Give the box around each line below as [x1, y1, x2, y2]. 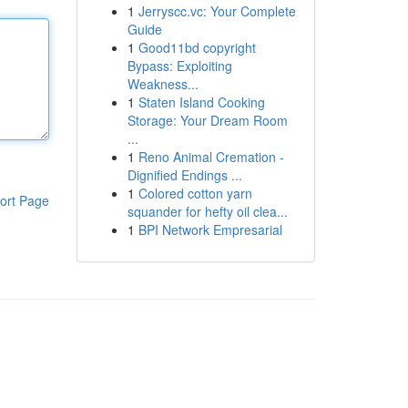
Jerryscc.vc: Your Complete [138, 2, 296, 20]
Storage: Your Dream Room [127, 111, 288, 129]
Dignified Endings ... [127, 166, 242, 184]
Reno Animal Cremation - [138, 148, 284, 166]
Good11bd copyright [138, 38, 256, 56]
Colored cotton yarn [138, 184, 252, 202]
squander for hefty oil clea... [127, 202, 288, 220]
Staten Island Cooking [138, 93, 265, 111]
